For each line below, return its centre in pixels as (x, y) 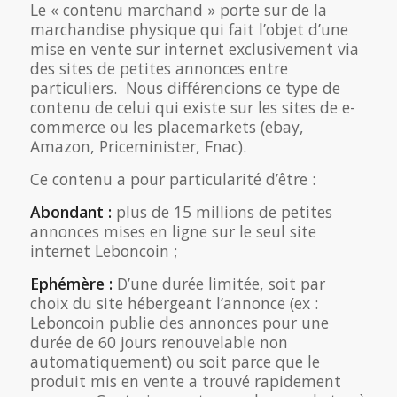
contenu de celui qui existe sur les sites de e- (192, 107)
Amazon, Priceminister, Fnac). (138, 146)
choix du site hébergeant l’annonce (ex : (174, 303)
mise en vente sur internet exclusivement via (194, 48)
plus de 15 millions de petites (222, 211)
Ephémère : (71, 283)
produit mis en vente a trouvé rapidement (185, 381)
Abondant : (70, 211)
